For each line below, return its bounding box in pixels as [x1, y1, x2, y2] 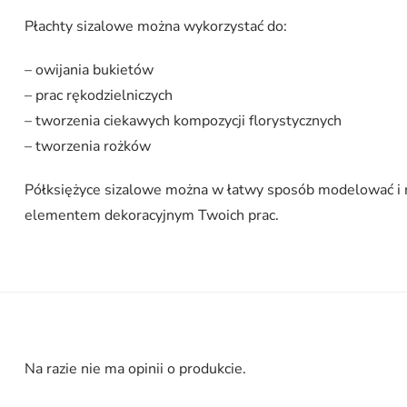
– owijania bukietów [24, 60, 157, 81]
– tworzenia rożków [24, 136, 151, 157]
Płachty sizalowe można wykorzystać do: [24, 16, 287, 37]
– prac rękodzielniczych [24, 85, 176, 106]
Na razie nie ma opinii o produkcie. [24, 359, 246, 380]
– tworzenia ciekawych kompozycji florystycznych [24, 111, 345, 132]
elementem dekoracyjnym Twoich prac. [24, 205, 279, 226]
